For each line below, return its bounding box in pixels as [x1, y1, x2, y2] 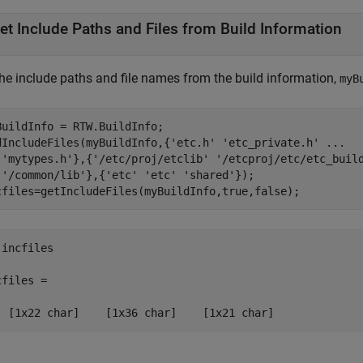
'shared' [183, 169, 235, 181]
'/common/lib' [2, 169, 86, 181]
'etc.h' [170, 136, 216, 149]
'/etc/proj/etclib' [92, 152, 209, 165]
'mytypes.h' [2, 152, 73, 165]
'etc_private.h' [222, 136, 319, 149]
